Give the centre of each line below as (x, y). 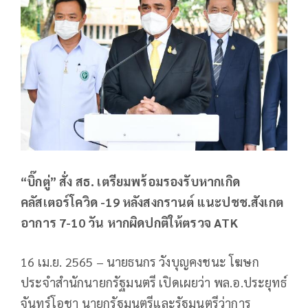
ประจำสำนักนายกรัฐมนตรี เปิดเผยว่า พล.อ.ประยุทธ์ (154, 282)
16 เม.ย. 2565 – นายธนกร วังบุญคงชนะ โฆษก (140, 261)
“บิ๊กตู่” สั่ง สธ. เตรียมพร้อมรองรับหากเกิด (130, 181)
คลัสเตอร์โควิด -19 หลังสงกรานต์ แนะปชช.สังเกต (152, 201)
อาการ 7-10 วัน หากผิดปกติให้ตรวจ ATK (129, 222)
